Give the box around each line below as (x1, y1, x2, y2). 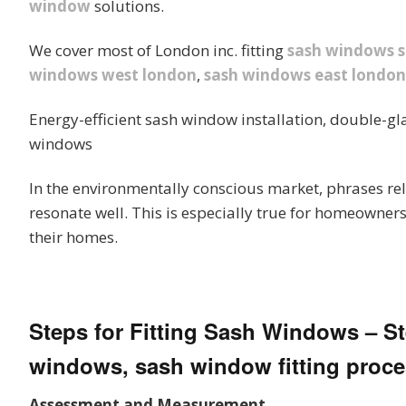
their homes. (29, 227, 118, 248)
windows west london (29, 64, 197, 86)
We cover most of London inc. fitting (29, 40, 287, 62)
